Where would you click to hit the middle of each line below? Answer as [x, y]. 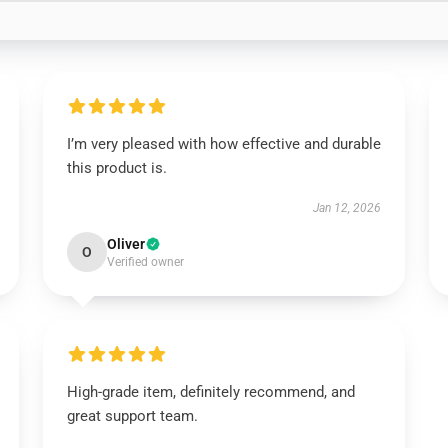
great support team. [132, 416]
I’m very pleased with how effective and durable [223, 144]
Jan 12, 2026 [347, 208]
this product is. [116, 168]
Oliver [125, 244]
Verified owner [145, 262]
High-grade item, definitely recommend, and [210, 392]
